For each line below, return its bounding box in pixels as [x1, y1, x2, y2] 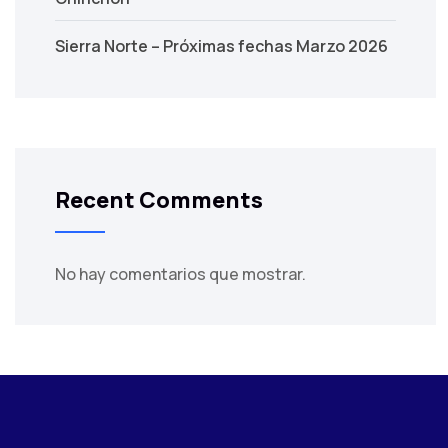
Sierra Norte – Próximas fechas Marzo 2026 [55, 34, 388, 57]
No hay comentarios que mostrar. [55, 262, 306, 285]
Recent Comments [55, 184, 263, 215]
